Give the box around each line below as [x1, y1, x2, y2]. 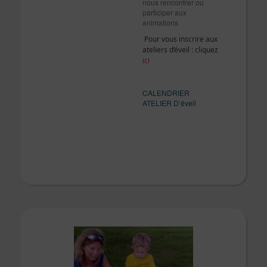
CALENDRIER [142, 87, 190, 98]
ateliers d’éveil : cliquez [142, 44, 218, 54]
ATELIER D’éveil [142, 97, 196, 108]
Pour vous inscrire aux [142, 33, 218, 44]
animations [142, 17, 178, 27]
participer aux [142, 7, 187, 17]
